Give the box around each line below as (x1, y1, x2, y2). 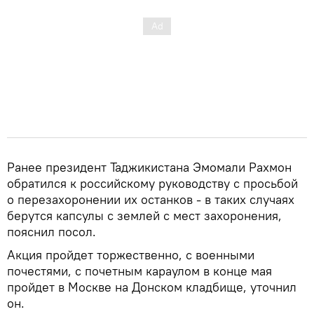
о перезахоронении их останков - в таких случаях (7, 191, 294, 207)
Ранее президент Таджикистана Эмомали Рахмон (7, 158, 292, 175)
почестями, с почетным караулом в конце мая (7, 262, 272, 279)
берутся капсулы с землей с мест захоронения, (7, 207, 282, 224)
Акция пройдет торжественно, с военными (7, 246, 254, 263)
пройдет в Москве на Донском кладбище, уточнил (7, 278, 296, 295)
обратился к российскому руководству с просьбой (7, 175, 298, 191)
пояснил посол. (7, 223, 96, 240)
